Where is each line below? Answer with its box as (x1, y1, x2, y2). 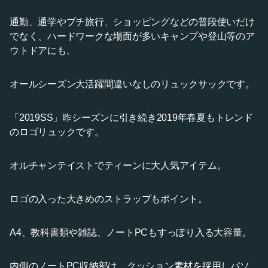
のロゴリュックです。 (10, 126, 104, 137)
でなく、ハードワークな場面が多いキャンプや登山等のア (10, 31, 255, 41)
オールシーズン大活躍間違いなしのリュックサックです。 (10, 78, 255, 89)
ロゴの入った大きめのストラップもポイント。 (10, 193, 208, 204)
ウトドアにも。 (10, 45, 76, 56)
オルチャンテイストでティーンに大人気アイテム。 (10, 160, 227, 170)
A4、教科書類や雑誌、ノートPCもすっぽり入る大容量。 (10, 227, 252, 237)
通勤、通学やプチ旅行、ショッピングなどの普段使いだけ (10, 16, 255, 27)
